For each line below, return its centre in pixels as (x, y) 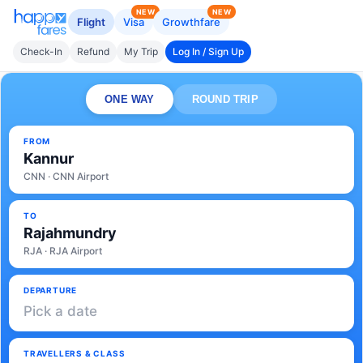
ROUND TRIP (225, 99)
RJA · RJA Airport (63, 251)
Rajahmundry (70, 233)
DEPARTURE (51, 290)
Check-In (41, 51)
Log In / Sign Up (208, 51)
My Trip (141, 51)
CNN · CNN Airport (66, 176)
